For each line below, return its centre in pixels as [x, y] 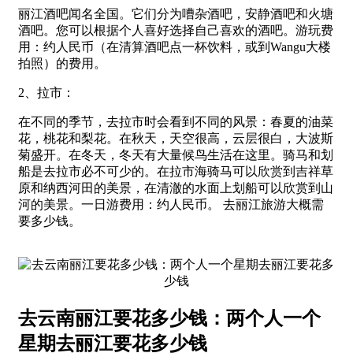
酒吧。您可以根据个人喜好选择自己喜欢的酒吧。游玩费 [176, 30]
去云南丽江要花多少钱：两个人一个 [169, 318]
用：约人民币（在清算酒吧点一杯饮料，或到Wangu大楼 [175, 46]
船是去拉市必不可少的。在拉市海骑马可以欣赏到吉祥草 [176, 171]
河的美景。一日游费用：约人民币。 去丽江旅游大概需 [171, 204]
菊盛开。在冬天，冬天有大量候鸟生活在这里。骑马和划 [176, 154]
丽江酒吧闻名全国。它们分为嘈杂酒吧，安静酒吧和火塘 [176, 13]
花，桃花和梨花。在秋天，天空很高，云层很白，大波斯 [176, 138]
